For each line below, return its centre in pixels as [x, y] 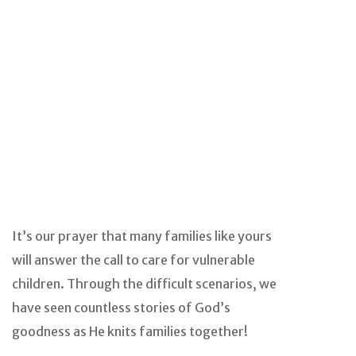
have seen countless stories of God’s [121, 308]
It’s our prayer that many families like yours [142, 236]
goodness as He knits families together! [130, 332]
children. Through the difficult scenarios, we [144, 284]
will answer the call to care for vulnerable [133, 260]
